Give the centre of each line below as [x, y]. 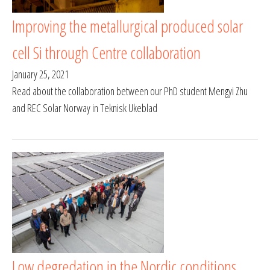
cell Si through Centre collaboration [106, 53]
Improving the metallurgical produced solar [127, 26]
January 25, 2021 [40, 74]
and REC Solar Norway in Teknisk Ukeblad [85, 108]
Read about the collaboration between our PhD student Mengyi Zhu [130, 91]
